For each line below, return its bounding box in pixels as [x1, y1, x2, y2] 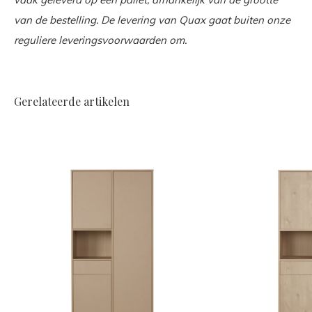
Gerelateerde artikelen [14, 93, 130, 109]
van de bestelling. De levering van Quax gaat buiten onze [14, 13, 290, 26]
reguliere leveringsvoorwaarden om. [14, 33, 187, 47]
